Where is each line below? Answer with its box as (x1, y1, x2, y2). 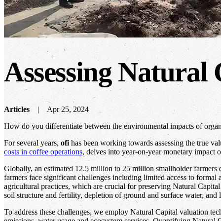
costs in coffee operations (4, 147, 82, 156)
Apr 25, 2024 (47, 105, 89, 113)
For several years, (4, 138, 61, 147)
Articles (4, 105, 30, 113)
